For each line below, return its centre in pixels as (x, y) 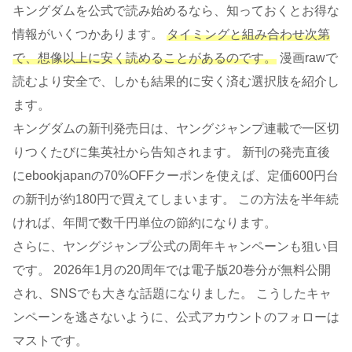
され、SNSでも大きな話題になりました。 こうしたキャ (172, 294)
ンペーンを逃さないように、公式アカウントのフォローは (176, 317)
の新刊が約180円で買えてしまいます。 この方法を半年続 (176, 200)
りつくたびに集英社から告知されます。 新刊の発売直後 (171, 152)
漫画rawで (307, 58)
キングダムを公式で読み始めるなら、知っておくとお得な (176, 11)
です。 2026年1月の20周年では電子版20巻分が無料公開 (172, 270)
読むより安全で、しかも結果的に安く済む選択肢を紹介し (176, 82)
